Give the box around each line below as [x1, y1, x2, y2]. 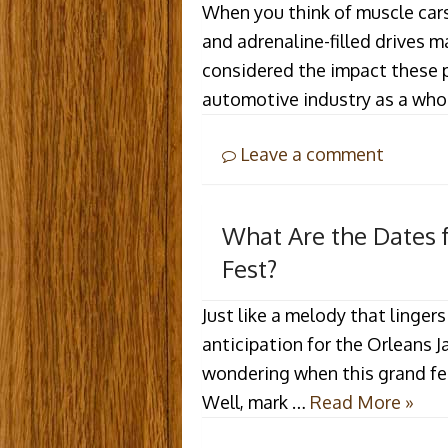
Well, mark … [202, 391, 310, 414]
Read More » [310, 391, 414, 414]
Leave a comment [236, 142, 384, 165]
